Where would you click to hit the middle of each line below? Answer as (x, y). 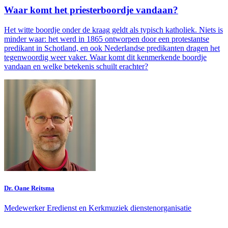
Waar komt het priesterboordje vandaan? (91, 10)
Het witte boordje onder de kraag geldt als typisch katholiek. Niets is (113, 30)
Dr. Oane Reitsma (29, 188)
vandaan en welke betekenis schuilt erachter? (76, 66)
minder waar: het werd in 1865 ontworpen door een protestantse (107, 39)
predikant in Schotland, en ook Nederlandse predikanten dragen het (112, 48)
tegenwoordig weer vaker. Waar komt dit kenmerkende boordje (105, 57)
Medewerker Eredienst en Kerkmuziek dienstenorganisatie (98, 208)
